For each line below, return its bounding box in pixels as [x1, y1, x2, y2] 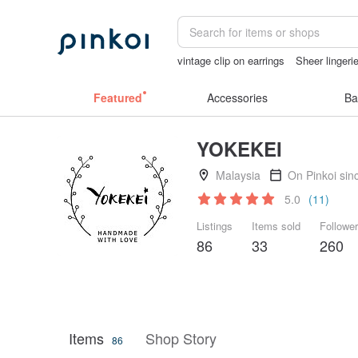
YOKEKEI [197, 135, 282, 162]
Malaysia [216, 167, 261, 183]
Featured [93, 89, 142, 105]
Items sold [252, 218, 300, 233]
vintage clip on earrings [177, 53, 285, 68]
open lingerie [257, 69, 316, 84]
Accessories [207, 89, 268, 105]
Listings [197, 218, 233, 233]
